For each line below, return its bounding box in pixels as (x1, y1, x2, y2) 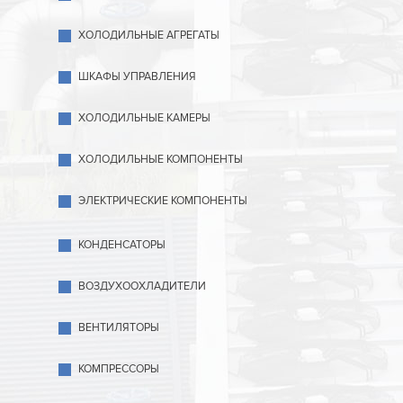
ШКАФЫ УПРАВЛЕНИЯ (78, 69, 196, 84)
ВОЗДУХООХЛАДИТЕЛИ (78, 279, 206, 293)
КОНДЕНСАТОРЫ (78, 237, 166, 252)
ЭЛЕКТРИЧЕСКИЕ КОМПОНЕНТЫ (78, 193, 247, 208)
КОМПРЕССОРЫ (78, 362, 159, 376)
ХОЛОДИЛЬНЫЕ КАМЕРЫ (78, 111, 210, 125)
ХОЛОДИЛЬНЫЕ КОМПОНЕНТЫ (78, 152, 243, 166)
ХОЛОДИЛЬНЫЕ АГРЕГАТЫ (78, 28, 219, 42)
